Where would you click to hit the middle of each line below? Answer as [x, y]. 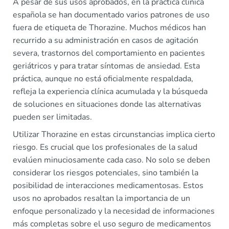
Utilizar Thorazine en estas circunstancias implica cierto [114, 135]
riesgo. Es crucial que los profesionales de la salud [105, 147]
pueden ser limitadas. [52, 117]
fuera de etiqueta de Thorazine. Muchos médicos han [109, 28]
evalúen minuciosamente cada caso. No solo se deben [111, 160]
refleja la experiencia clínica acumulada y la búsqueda [110, 92]
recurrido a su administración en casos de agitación [106, 41]
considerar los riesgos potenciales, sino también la [106, 173]
